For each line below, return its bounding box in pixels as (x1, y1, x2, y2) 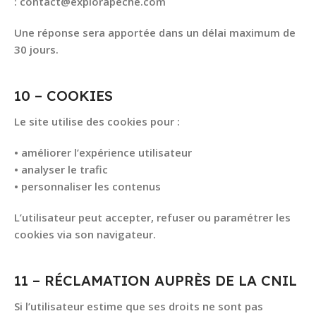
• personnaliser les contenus (14, 179, 161, 193)
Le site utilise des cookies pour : (14, 114, 180, 128)
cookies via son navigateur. (14, 227, 156, 241)
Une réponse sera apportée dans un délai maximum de (14, 25, 296, 39)
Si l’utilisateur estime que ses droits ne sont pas (14, 299, 263, 313)
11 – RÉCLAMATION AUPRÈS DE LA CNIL (14, 272, 297, 289)
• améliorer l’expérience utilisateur (14, 145, 192, 159)
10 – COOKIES (14, 87, 113, 104)
